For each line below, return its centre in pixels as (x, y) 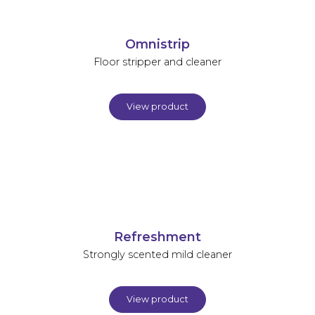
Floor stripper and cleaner (157, 62)
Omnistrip (157, 44)
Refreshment (157, 236)
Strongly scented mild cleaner (157, 254)
